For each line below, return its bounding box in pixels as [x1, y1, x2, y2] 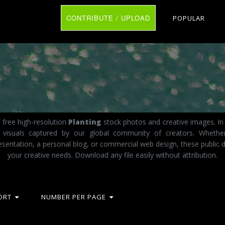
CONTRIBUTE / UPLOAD [66, 13, 150, 23]
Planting [68, 117, 101, 127]
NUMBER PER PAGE [41, 192, 106, 201]
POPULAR [173, 14, 205, 23]
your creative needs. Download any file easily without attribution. [8, 150, 217, 160]
